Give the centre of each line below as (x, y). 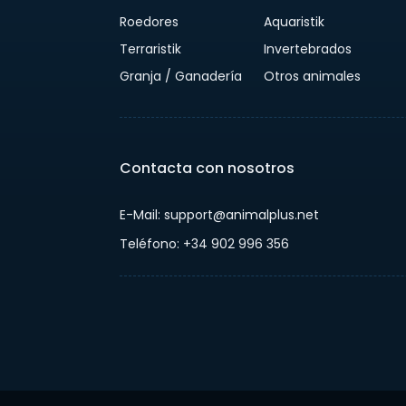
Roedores (149, 22)
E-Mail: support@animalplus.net (219, 215)
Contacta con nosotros (207, 169)
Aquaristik (295, 22)
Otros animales (313, 77)
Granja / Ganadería (181, 77)
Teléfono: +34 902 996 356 (204, 244)
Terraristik (150, 49)
